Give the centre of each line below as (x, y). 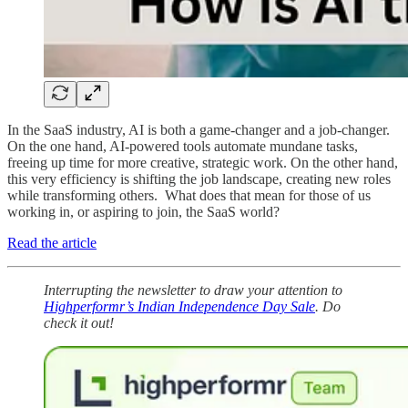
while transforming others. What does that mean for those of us (189, 195)
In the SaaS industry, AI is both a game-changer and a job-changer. (199, 129)
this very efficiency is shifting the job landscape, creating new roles (199, 178)
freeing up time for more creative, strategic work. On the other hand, (203, 162)
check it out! (79, 322)
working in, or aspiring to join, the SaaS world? (143, 211)
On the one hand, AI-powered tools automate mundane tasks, (183, 146)
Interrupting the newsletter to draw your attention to (193, 290)
